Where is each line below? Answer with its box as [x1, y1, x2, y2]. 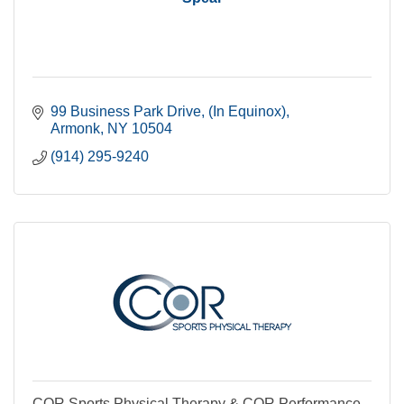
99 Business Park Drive [50, 104, 201, 120]
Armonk [50, 121, 100, 137]
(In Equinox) [208, 104, 286, 120]
